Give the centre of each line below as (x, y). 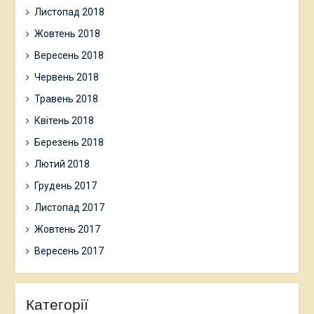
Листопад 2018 (69, 12)
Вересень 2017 (69, 251)
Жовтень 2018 (67, 33)
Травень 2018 (66, 98)
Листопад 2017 (69, 207)
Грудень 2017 (65, 185)
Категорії (57, 304)
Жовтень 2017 (67, 229)
